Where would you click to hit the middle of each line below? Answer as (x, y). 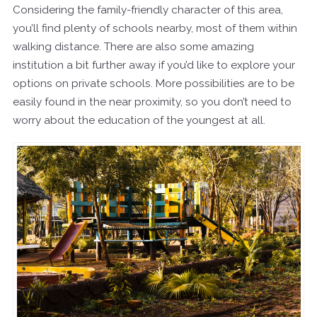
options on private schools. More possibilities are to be (154, 83)
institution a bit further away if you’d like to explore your (154, 65)
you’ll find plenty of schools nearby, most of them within (155, 28)
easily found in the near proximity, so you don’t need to (152, 102)
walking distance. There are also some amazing (133, 46)
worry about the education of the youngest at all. (139, 120)
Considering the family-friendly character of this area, (148, 10)
